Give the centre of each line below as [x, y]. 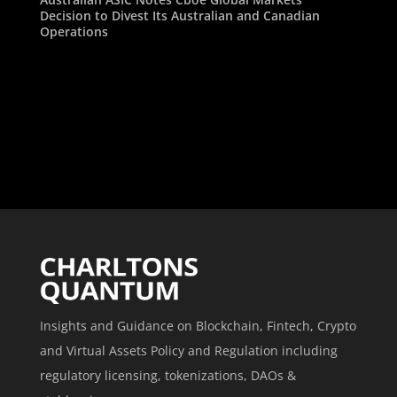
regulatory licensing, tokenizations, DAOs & [167, 376]
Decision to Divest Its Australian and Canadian [179, 15]
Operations [74, 31]
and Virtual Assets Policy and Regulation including [188, 351]
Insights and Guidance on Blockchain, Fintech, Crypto [198, 326]
